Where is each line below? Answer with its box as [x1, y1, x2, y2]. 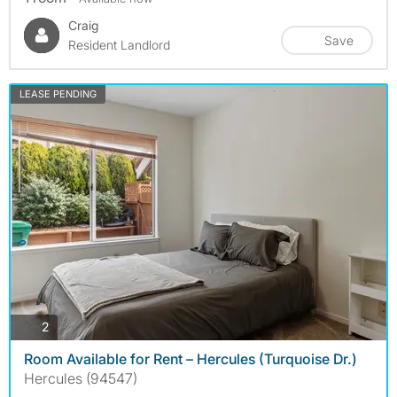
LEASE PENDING [19, 87, 97, 100]
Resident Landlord [68, 36, 170, 52]
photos [48, 318, 87, 334]
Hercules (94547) [24, 369, 137, 387]
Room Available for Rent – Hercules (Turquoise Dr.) [24, 349, 357, 368]
